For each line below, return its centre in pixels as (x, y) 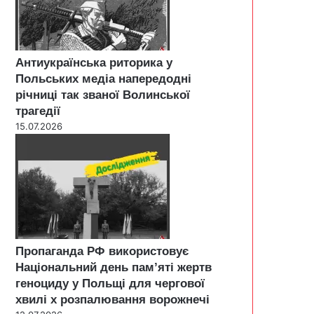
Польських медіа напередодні (103, 78)
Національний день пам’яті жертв (114, 267)
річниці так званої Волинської (103, 95)
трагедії (38, 111)
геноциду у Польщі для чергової (110, 283)
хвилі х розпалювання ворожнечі (112, 299)
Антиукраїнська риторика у (94, 62)
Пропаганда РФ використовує (102, 251)
